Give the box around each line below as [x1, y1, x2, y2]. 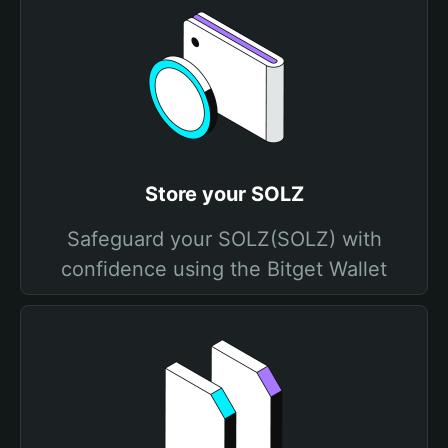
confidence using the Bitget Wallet [61, 257, 387, 281]
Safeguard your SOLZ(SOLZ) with [66, 227, 382, 251]
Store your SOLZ [144, 182, 304, 206]
